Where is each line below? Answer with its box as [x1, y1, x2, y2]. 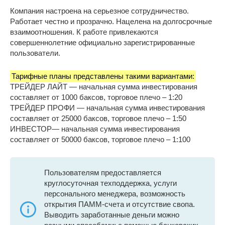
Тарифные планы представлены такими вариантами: [12, 72, 194, 81]
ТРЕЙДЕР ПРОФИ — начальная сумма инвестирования [10, 103, 205, 113]
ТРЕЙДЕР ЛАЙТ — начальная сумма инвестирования [10, 82, 197, 91]
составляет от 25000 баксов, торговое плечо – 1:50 [10, 114, 186, 123]
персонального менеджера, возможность [44, 189, 185, 198]
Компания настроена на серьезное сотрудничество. [10, 7, 189, 16]
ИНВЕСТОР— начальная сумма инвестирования [10, 125, 180, 134]
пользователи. [10, 49, 60, 58]
